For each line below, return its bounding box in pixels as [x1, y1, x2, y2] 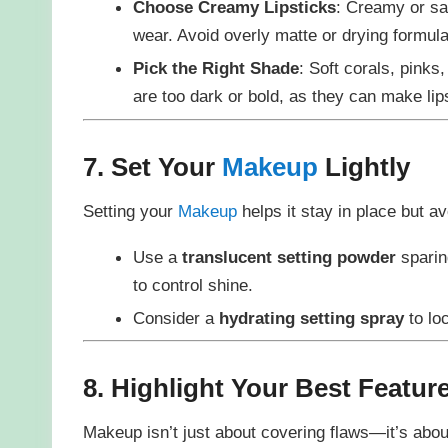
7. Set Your [82, 151, 222, 182]
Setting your [82, 201, 178, 222]
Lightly [317, 151, 410, 182]
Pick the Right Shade [132, 58, 299, 79]
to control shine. [132, 274, 253, 295]
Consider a [132, 307, 219, 328]
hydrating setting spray [218, 307, 404, 328]
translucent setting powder [181, 246, 396, 267]
